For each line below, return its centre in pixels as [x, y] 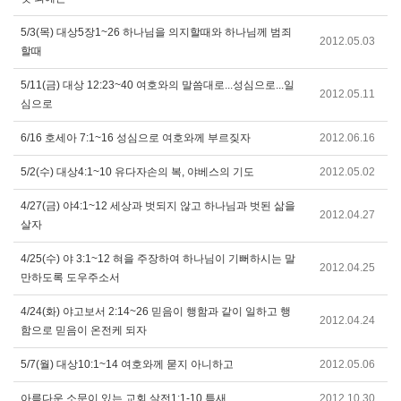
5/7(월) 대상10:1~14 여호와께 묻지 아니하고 [127, 364]
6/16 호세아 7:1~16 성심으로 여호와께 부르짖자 [136, 138]
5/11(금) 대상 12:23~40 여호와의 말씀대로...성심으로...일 [158, 85]
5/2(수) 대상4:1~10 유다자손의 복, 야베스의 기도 [137, 172]
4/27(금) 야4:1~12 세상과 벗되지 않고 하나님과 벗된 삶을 [158, 206]
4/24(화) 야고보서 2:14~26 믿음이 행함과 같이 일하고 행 [156, 311]
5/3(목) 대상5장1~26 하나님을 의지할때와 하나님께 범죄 [156, 32]
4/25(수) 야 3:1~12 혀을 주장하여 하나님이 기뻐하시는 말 [158, 259]
